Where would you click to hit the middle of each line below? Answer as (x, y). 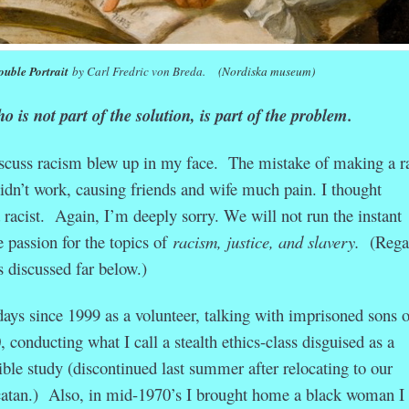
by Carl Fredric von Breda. (145, 71)
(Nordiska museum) (266, 71)
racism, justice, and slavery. (266, 241)
